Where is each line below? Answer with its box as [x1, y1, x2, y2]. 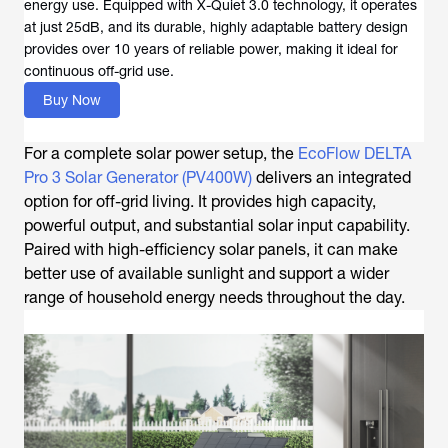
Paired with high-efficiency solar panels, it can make [24, 240, 398, 259]
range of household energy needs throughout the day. [24, 288, 405, 307]
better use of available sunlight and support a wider [24, 264, 389, 283]
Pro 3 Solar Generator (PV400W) [24, 168, 252, 187]
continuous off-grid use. [24, 63, 174, 79]
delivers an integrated [252, 168, 411, 187]
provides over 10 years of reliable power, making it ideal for [24, 41, 398, 57]
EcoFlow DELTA [298, 144, 411, 163]
